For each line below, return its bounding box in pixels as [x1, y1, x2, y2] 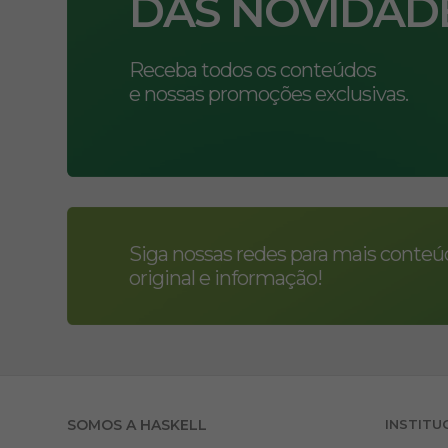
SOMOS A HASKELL [67, 416, 207, 435]
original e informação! [129, 265, 323, 290]
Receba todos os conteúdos [129, 57, 377, 82]
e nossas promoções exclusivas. [129, 81, 409, 106]
